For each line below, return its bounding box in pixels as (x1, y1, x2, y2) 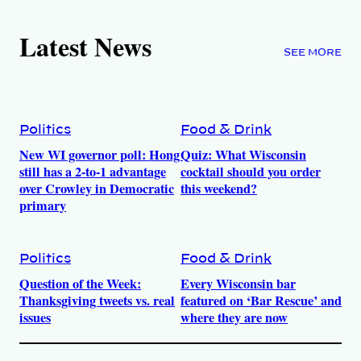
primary (19, 196, 66, 216)
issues (19, 308, 51, 328)
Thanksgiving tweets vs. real (19, 291, 175, 311)
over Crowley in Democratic (19, 179, 174, 199)
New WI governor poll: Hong (19, 145, 180, 165)
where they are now (180, 308, 288, 328)
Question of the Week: (19, 274, 141, 294)
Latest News (19, 27, 151, 65)
